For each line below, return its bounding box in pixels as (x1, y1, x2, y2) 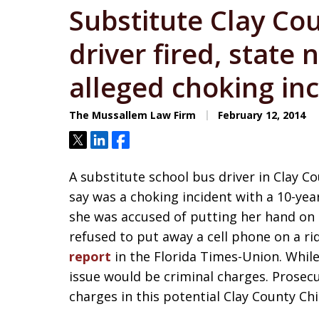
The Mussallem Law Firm (69, 108, 196, 122)
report (69, 248, 111, 265)
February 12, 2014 (215, 108, 305, 122)
